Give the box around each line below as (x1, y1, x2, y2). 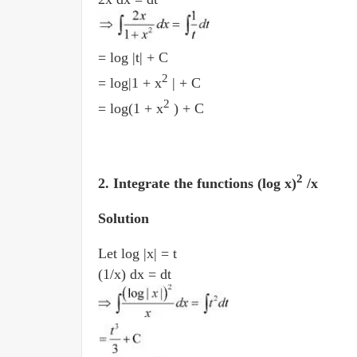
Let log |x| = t (98, 245, 181, 261)
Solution (98, 210, 149, 226)
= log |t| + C (98, 49, 168, 65)
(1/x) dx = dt (98, 266, 175, 282)
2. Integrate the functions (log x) (98, 175, 296, 191)
